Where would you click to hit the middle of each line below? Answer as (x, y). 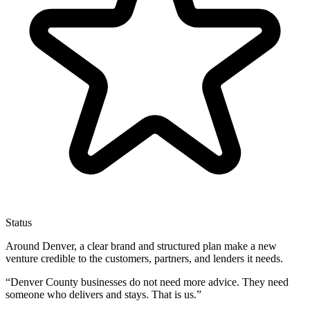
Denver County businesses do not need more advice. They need (149, 282)
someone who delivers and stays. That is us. (101, 295)
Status (19, 223)
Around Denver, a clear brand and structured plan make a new (141, 246)
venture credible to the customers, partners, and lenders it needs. (144, 259)
